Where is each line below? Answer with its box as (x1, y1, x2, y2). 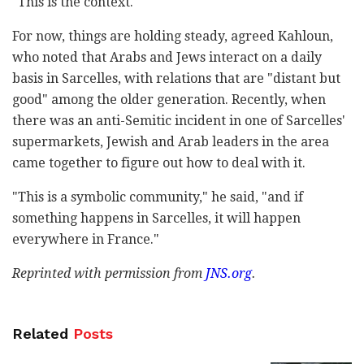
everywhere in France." (12, 231, 159, 247)
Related (12, 324, 68, 342)
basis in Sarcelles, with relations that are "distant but (12, 70, 340, 86)
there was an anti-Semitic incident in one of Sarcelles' (12, 112, 345, 128)
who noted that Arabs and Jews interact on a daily (12, 49, 322, 65)
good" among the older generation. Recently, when (12, 91, 326, 107)
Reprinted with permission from (12, 265, 206, 281)
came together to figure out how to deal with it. (12, 154, 305, 171)
